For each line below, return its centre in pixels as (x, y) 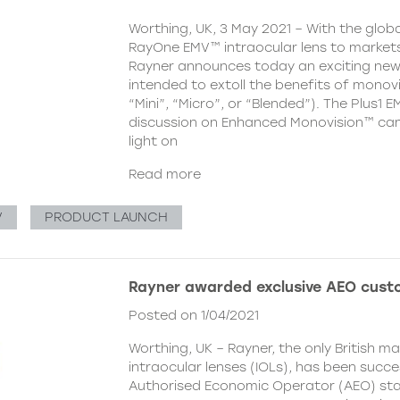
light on (153, 141)
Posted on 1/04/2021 (194, 316)
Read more (165, 174)
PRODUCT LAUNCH (106, 217)
